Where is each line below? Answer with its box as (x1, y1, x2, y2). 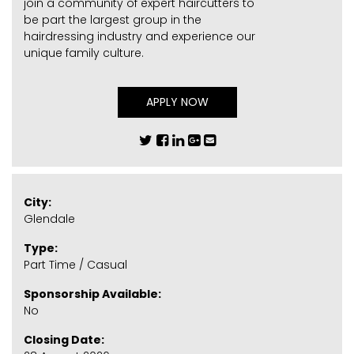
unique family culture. (24, 44, 144, 61)
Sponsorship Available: (24, 286, 161, 303)
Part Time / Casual (24, 257, 127, 273)
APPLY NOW (145, 93, 209, 110)
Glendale (24, 211, 75, 228)
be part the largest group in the (24, 11, 201, 28)
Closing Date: (24, 332, 104, 348)
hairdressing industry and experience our (24, 28, 255, 44)
